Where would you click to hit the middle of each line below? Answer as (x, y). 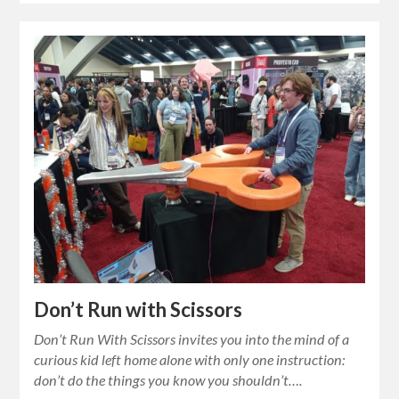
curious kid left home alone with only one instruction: (190, 359)
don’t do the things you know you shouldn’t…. (168, 379)
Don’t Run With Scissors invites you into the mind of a (192, 338)
